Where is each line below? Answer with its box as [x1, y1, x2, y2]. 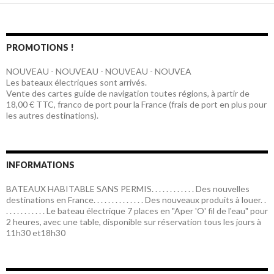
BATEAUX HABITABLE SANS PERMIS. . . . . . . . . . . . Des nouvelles [6, 183, 250, 194]
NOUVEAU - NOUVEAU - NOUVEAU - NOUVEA [6, 66, 191, 77]
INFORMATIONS [6, 160, 75, 171]
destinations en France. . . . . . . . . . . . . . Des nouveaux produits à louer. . [6, 194, 266, 206]
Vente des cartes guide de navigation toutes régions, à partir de [6, 88, 250, 99]
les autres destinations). [6, 110, 98, 121]
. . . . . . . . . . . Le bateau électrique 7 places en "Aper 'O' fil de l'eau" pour [6, 206, 268, 217]
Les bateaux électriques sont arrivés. [6, 77, 147, 88]
